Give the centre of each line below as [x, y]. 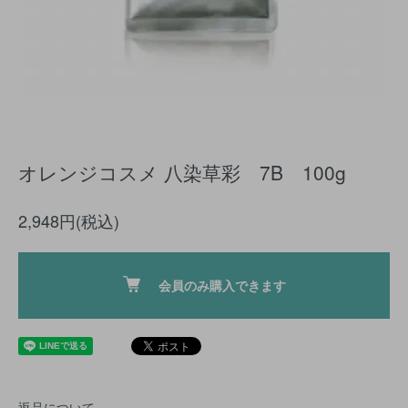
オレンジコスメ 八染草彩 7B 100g [182, 172]
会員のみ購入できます [222, 285]
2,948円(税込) [69, 220]
